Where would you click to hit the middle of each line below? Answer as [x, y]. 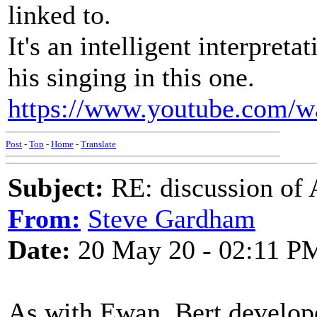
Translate [98, 144]
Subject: [56, 188]
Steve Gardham [172, 219]
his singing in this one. [131, 77]
